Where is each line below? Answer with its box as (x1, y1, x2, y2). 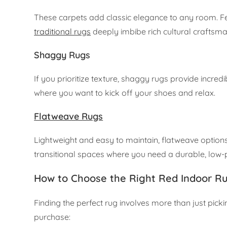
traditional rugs (34, 26, 91, 37)
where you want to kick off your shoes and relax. (34, 88, 216, 98)
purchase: (34, 212, 71, 222)
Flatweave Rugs (34, 110, 103, 123)
